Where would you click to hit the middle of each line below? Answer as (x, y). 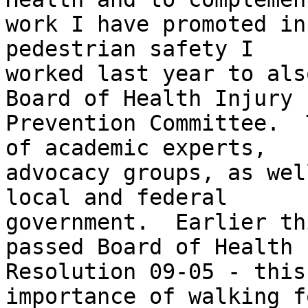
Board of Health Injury (149, 99)
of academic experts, (136, 148)
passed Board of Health (149, 247)
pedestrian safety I (130, 49)
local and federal (117, 198)
